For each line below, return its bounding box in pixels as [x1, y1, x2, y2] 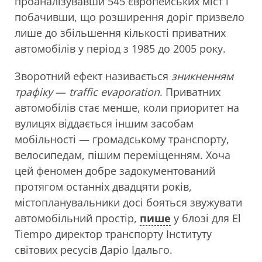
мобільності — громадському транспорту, [15, 132, 229, 146]
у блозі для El [171, 211, 241, 225]
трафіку [15, 85, 53, 99]
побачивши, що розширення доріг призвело [15, 10, 244, 24]
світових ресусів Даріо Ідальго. [15, 243, 173, 257]
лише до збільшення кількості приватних [15, 26, 226, 40]
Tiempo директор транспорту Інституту [15, 227, 212, 241]
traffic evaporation [69, 85, 160, 99]
